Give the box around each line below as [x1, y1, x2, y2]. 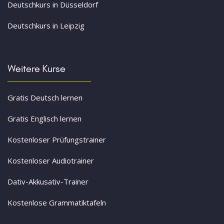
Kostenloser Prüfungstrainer [7, 134, 106, 145]
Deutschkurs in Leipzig [7, 20, 84, 31]
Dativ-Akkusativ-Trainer [7, 176, 88, 187]
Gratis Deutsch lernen [7, 92, 82, 103]
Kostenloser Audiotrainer [7, 155, 94, 166]
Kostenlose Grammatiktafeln [7, 197, 106, 208]
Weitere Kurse [7, 62, 65, 75]
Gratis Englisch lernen [7, 113, 81, 124]
